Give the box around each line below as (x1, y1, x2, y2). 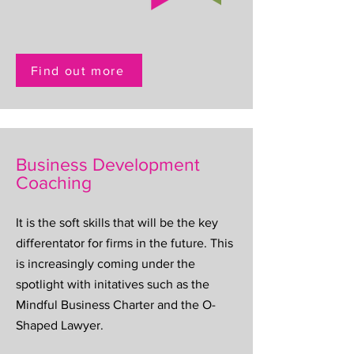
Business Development (16, 155, 200, 174)
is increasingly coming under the (16, 257, 195, 270)
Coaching (16, 173, 92, 192)
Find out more (30, 63, 125, 77)
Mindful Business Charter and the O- (16, 298, 216, 311)
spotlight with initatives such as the (16, 277, 209, 291)
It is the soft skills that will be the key (16, 216, 218, 229)
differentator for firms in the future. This (16, 236, 233, 250)
